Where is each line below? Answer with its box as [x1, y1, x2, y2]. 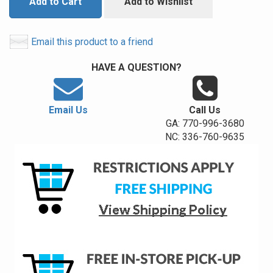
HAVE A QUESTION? [91, 62, 182, 73]
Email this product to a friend [31, 36, 153, 48]
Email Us [49, 104, 88, 116]
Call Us [189, 104, 221, 116]
